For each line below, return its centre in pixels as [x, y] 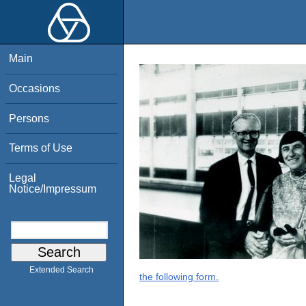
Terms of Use [41, 148]
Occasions [35, 88]
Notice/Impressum [53, 189]
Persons [29, 118]
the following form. [179, 277]
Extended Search [61, 270]
